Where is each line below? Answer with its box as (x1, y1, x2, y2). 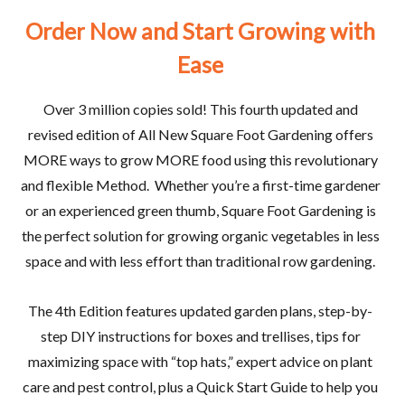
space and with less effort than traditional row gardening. (25, 252, 376, 269)
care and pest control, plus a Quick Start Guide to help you (23, 378, 379, 395)
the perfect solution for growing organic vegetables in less (21, 227, 380, 244)
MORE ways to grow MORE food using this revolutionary (23, 151, 378, 168)
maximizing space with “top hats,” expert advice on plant (28, 353, 373, 370)
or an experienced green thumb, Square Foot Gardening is (24, 202, 376, 219)
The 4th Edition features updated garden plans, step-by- (28, 302, 373, 319)
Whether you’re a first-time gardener (151, 176, 381, 193)
